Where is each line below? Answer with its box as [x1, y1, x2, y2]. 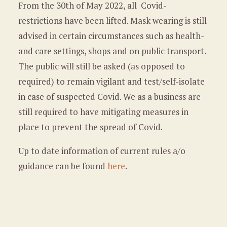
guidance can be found [18, 160, 105, 172]
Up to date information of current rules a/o [18, 145, 185, 157]
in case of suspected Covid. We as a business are [18, 91, 201, 102]
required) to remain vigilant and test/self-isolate [18, 75, 205, 87]
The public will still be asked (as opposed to [18, 60, 185, 72]
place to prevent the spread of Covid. [18, 121, 163, 133]
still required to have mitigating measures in [18, 106, 188, 118]
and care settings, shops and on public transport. [18, 45, 206, 57]
